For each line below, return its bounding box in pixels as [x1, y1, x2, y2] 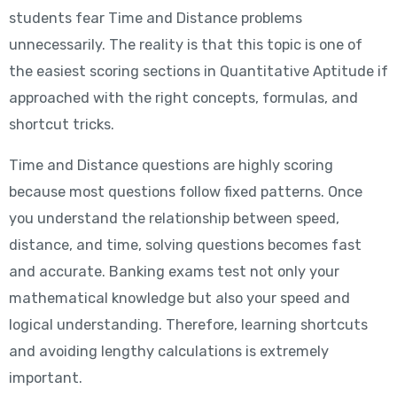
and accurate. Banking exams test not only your [8, 263, 339, 281]
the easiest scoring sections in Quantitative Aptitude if [8, 62, 388, 80]
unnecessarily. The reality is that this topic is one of [8, 35, 362, 53]
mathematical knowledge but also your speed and [8, 290, 350, 307]
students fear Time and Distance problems [8, 9, 302, 27]
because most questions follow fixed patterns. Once [8, 183, 362, 201]
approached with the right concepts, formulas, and [8, 89, 358, 106]
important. [8, 370, 82, 387]
